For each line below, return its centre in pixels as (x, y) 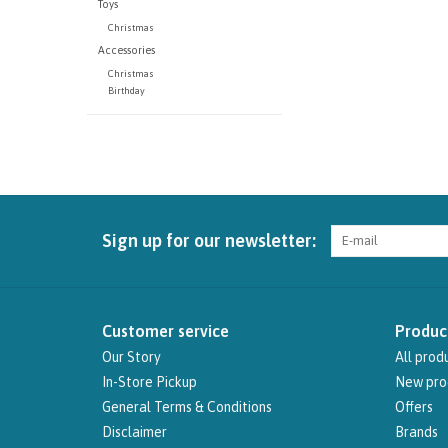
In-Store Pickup (149, 382)
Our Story (131, 357)
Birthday (126, 91)
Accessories (126, 50)
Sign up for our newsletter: (209, 241)
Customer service (165, 331)
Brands (416, 432)
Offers (413, 407)
